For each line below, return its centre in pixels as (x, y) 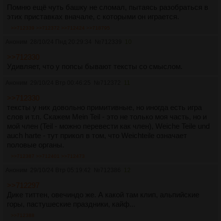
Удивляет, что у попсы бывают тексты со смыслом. (95, 67)
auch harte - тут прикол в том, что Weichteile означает (97, 136)
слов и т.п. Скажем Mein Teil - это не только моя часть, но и (107, 117)
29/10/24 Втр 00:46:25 (60, 83)
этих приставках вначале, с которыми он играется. (93, 17)
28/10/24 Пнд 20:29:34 (61, 42)
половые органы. (36, 145)
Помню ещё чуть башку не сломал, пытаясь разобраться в (108, 7)
